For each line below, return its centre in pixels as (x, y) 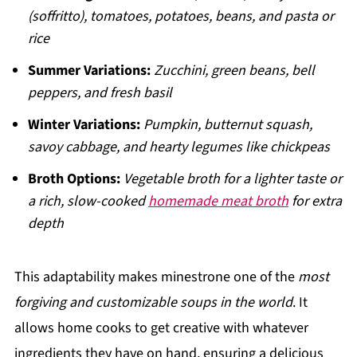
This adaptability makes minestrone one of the (156, 277)
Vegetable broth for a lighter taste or (232, 179)
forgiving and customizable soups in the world (153, 302)
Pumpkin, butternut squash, (228, 125)
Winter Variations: (84, 125)
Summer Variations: (89, 71)
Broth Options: (74, 179)
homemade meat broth (218, 201)
